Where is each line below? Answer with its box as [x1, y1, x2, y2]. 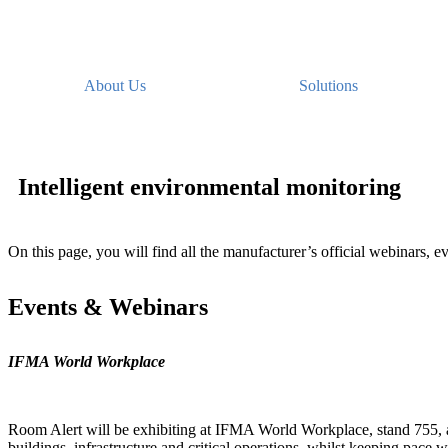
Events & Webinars [8, 294, 208, 321]
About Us [84, 77, 147, 95]
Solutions [299, 77, 359, 95]
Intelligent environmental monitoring [18, 174, 401, 201]
